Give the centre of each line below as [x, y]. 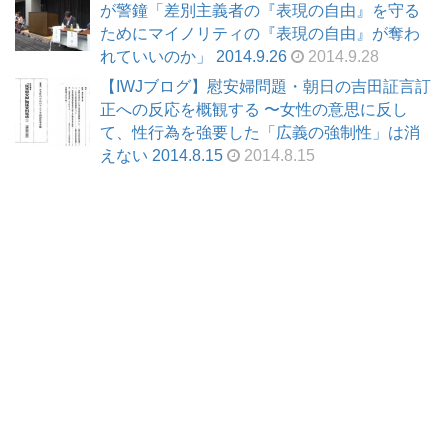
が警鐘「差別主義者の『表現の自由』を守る [260, 11]
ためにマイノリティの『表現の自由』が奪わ [260, 34]
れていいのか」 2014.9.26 [193, 57]
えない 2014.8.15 [161, 155]
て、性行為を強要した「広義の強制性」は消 [260, 132]
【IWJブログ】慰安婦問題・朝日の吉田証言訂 [265, 86]
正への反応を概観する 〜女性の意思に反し [254, 109]
